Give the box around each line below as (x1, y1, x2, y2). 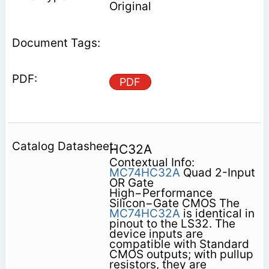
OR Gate (109, 175, 154, 190)
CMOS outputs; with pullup (109, 247, 253, 261)
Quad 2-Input (180, 165, 255, 180)
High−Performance (109, 186, 213, 200)
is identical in (180, 206, 255, 220)
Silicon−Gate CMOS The (109, 196, 240, 210)
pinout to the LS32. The (109, 216, 235, 231)
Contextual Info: (109, 155, 195, 169)
